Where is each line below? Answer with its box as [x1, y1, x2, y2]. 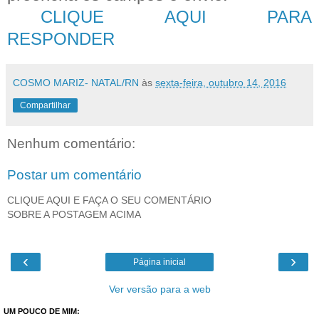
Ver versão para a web [108, 283, 211, 296]
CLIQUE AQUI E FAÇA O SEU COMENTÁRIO [7, 194, 211, 206]
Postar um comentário [7, 167, 142, 182]
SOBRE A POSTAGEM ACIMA [7, 209, 141, 220]
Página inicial [133, 257, 186, 268]
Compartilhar [20, 100, 70, 110]
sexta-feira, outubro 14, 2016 [155, 76, 286, 88]
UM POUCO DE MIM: [4, 307, 80, 316]
